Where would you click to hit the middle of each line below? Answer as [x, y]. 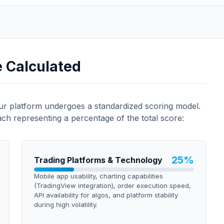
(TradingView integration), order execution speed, [112, 185]
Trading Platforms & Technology [98, 160]
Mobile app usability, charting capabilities [98, 176]
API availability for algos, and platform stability [106, 195]
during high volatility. [65, 204]
